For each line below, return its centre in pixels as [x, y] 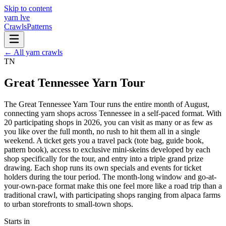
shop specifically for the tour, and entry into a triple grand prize [104, 158]
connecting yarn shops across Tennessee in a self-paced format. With [113, 113]
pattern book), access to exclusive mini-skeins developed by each [107, 149]
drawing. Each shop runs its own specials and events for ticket [103, 167]
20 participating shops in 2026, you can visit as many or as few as [108, 122]
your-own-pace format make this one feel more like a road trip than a [113, 186]
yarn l [13, 17]
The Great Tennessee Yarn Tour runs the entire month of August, [107, 104]
